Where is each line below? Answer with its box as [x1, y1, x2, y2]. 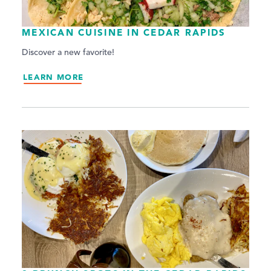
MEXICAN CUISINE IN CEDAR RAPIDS [22, 27, 226, 39]
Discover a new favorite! [22, 48, 114, 57]
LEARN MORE [23, 72, 84, 83]
